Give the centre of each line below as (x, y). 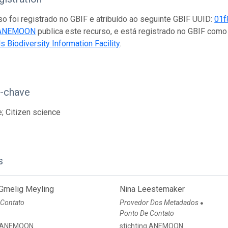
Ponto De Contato (147, 213)
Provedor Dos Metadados (160, 203)
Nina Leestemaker (152, 189)
